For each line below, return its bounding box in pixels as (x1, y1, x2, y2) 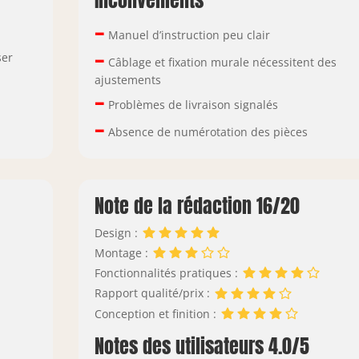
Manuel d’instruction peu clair (105, 27, 271, 43)
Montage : (95, 244, 152, 260)
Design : (95, 224, 142, 240)
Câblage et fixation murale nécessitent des (105, 54, 337, 71)
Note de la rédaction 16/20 (95, 191, 301, 220)
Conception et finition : (95, 305, 220, 321)
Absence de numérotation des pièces (105, 124, 309, 140)
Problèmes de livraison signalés (105, 97, 279, 113)
